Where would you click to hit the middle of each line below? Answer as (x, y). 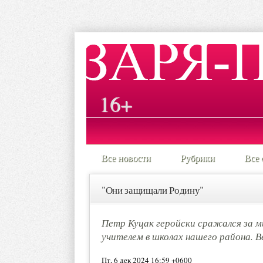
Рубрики (198, 158)
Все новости (126, 158)
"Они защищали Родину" (153, 190)
